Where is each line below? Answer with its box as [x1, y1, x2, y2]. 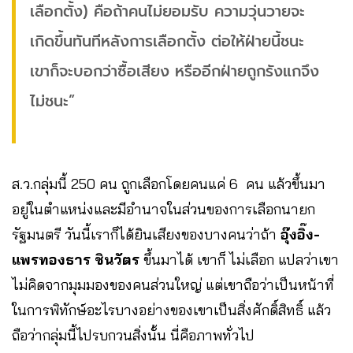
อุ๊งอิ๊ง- [281, 225, 320, 243]
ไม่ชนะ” [30, 89, 86, 113]
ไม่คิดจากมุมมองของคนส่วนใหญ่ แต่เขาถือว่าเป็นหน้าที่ [12, 275, 334, 294]
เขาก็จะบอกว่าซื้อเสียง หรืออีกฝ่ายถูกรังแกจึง [30, 59, 319, 83]
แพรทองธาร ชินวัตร [12, 250, 139, 269]
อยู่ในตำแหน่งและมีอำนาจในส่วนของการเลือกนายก [12, 199, 315, 218]
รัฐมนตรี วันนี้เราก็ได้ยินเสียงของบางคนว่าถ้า [12, 225, 281, 243]
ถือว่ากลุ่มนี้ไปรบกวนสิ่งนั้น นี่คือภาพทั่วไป [12, 325, 255, 344]
